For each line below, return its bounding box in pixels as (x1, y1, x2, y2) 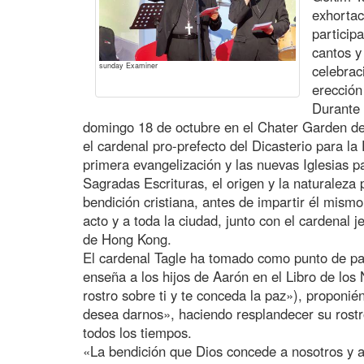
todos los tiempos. (83, 322, 192, 342)
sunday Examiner (99, 59, 158, 71)
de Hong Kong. (83, 228, 171, 249)
